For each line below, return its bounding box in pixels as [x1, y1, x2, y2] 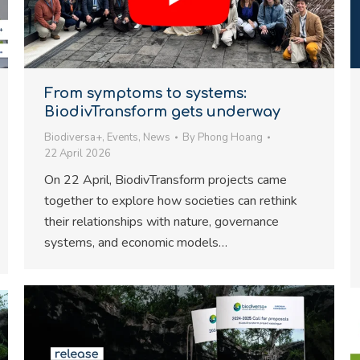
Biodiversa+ [44, 130, 102, 145]
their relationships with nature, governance [44, 213, 279, 231]
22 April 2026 [44, 146, 111, 161]
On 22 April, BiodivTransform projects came [44, 171, 287, 189]
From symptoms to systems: [44, 85, 247, 101]
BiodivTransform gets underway [44, 104, 280, 120]
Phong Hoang [198, 130, 263, 145]
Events [107, 130, 138, 145]
